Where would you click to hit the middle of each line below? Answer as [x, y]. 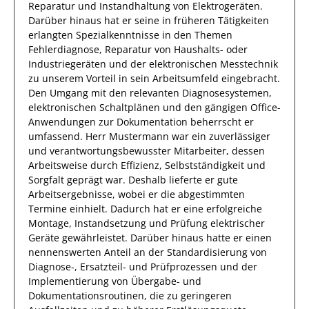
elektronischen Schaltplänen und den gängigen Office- [154, 107]
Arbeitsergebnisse [70, 194]
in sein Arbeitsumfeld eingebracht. [198, 78]
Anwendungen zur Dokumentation [108, 122]
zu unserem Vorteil [72, 78]
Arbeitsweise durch [74, 165]
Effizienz [140, 165]
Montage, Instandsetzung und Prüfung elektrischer [147, 223]
